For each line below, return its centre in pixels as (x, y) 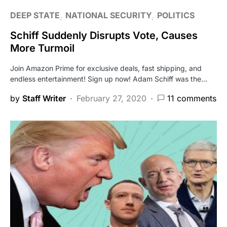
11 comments (192, 98)
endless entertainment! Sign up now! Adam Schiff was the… (109, 79)
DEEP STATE (35, 15)
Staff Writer (44, 98)
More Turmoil (42, 48)
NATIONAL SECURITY (108, 15)
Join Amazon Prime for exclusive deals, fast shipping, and (106, 68)
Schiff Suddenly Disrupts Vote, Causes (104, 35)
